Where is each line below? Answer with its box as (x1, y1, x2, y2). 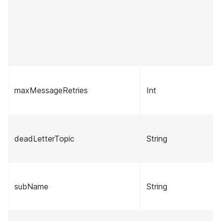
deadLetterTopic (14, 134, 74, 144)
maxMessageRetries (14, 85, 88, 96)
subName (14, 182, 48, 192)
